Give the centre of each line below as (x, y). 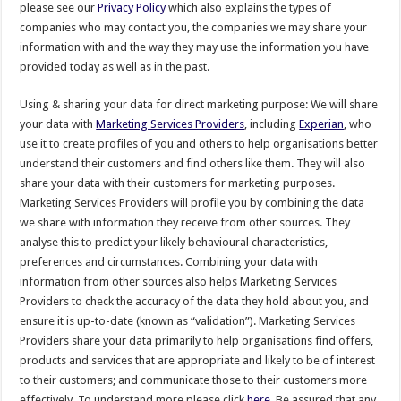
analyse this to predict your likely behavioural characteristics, (174, 242)
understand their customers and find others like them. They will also (193, 163)
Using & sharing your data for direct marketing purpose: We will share (199, 104)
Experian (322, 124)
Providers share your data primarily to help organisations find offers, (197, 340)
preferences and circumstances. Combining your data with (169, 261)
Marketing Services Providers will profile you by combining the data (192, 202)
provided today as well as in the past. (115, 66)
